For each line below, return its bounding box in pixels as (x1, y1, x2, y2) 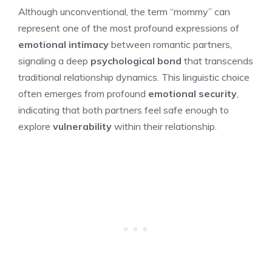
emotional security (148, 87, 237, 100)
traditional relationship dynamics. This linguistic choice (18, 70, 250, 83)
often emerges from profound (18, 87, 148, 100)
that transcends (182, 54, 253, 67)
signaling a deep (18, 54, 90, 67)
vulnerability (53, 120, 112, 132)
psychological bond (90, 54, 182, 67)
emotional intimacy (18, 38, 109, 50)
